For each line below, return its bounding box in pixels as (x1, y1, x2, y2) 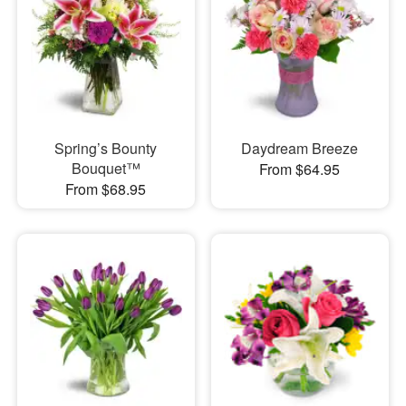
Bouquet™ (71, 158, 140, 179)
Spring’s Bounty (54, 138, 158, 159)
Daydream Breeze (241, 138, 359, 159)
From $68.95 (65, 179, 147, 200)
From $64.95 (259, 159, 341, 180)
